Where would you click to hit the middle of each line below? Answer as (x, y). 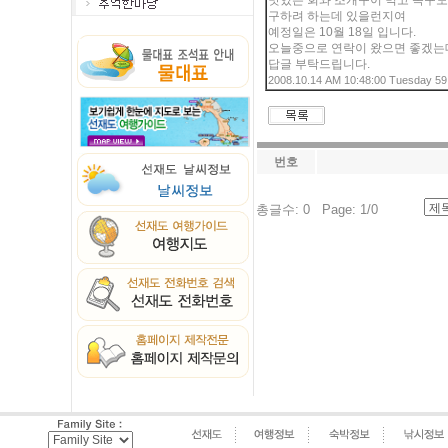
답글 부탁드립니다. (319, 64)
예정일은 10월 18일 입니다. (342, 32)
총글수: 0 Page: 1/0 (317, 209)
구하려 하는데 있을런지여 (337, 16)
